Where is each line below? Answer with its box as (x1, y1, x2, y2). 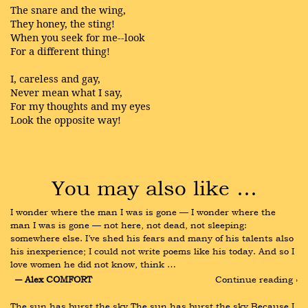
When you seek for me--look (10, 30, 145, 44)
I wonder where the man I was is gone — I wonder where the (10, 206, 276, 218)
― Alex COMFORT (14, 273, 92, 286)
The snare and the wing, (10, 3, 126, 16)
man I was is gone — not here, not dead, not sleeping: (10, 219, 247, 231)
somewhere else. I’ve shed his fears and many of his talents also (10, 232, 294, 244)
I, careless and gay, (10, 71, 100, 85)
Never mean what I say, (10, 85, 122, 99)
